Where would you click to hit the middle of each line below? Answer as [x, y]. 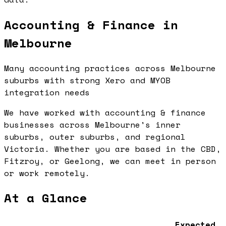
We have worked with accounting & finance [105, 112]
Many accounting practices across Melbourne [110, 68]
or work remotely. [47, 173]
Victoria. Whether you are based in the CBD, [112, 149]
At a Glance [46, 198]
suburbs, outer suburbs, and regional [95, 136]
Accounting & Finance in [91, 24]
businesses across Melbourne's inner [92, 124]
